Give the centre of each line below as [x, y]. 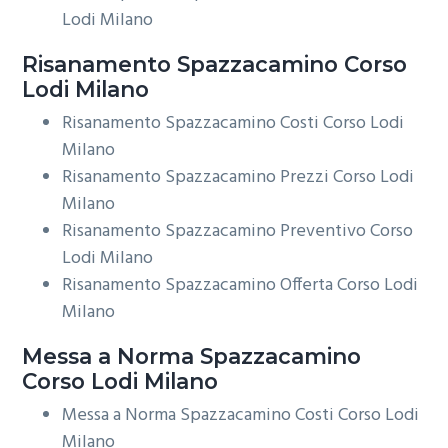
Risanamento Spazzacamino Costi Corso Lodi [233, 123]
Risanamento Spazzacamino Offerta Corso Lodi [240, 285]
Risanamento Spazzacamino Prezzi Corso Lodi [238, 177]
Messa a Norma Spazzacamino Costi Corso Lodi [241, 416]
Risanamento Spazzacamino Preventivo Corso [238, 231]
